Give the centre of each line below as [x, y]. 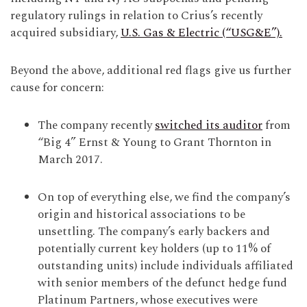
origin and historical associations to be [142, 214]
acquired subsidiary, [65, 33]
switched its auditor [209, 125]
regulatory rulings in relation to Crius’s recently [136, 16]
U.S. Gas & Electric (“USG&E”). [201, 33]
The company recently [96, 125]
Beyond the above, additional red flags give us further [151, 71]
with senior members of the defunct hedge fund [162, 283]
